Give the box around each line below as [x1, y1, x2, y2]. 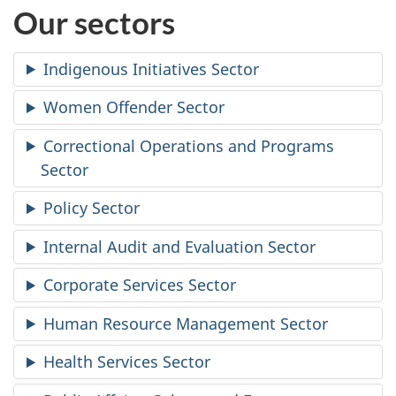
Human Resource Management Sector [43, 312, 329, 334]
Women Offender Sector [43, 96, 225, 118]
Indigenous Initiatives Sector [43, 57, 260, 80]
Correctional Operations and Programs [43, 134, 335, 156]
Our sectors [13, 4, 175, 42]
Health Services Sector [43, 351, 211, 373]
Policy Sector [43, 197, 141, 219]
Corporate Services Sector [43, 274, 237, 296]
